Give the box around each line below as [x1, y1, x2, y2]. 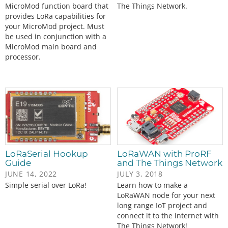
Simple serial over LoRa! [5, 180, 87, 190]
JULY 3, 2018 [117, 169, 163, 179]
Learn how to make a [117, 180, 188, 190]
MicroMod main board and [5, 42, 97, 51]
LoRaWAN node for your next [117, 190, 216, 201]
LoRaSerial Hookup [5, 149, 88, 159]
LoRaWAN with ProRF [117, 149, 212, 159]
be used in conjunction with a [5, 32, 106, 41]
